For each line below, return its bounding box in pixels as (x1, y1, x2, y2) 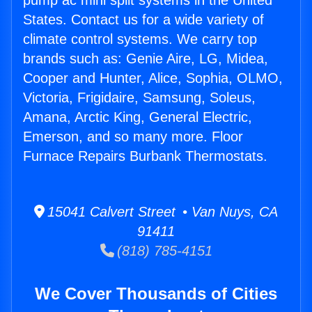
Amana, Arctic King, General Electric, (23, 109, 252, 125)
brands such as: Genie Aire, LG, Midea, (23, 51, 268, 67)
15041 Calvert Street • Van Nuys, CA (45, 204, 278, 220)
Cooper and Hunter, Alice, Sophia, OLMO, (23, 70, 283, 86)
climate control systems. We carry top (23, 31, 257, 47)
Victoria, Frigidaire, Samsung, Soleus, (23, 90, 256, 106)
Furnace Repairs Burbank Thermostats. (23, 148, 267, 164)
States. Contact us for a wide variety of (23, 12, 264, 28)
